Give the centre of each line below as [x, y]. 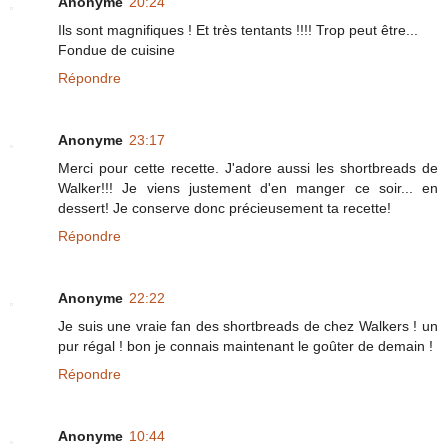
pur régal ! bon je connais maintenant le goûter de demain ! [245, 345]
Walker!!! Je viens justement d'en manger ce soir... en [248, 187]
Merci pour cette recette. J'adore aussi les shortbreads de [248, 167]
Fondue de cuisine [116, 49]
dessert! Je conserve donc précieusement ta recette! [224, 207]
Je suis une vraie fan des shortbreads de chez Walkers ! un [248, 325]
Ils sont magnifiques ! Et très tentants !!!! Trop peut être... [238, 29]
